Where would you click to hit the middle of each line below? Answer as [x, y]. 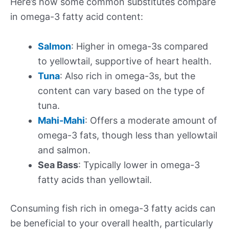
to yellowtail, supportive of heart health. [125, 61]
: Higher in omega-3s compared [140, 46]
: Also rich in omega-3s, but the [128, 76]
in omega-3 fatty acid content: [77, 17]
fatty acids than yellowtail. [95, 179]
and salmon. [64, 150]
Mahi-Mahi [61, 120]
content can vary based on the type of [121, 90]
